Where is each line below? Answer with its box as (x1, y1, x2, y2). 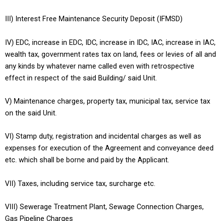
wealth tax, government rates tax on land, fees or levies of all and (5, 49, 216, 59)
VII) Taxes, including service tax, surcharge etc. (5, 179, 155, 188)
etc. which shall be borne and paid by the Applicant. (5, 155, 169, 165)
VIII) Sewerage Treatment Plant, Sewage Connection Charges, (5, 202, 204, 212)
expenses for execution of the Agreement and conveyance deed (5, 144, 214, 153)
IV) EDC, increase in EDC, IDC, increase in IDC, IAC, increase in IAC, (5, 37, 216, 47)
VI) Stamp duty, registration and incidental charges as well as (5, 132, 201, 141)
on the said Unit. (5, 109, 57, 118)
